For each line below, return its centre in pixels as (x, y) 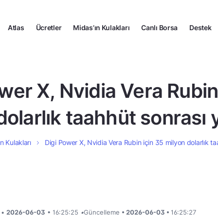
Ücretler (49, 27)
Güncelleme (103, 212)
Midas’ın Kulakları (101, 27)
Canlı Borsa (160, 27)
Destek (200, 27)
